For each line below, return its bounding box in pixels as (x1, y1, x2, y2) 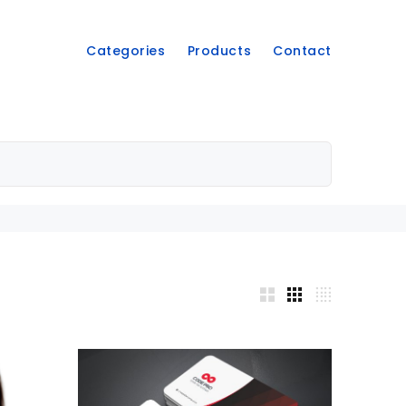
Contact (273, 42, 332, 60)
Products (187, 42, 252, 60)
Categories (85, 42, 166, 60)
